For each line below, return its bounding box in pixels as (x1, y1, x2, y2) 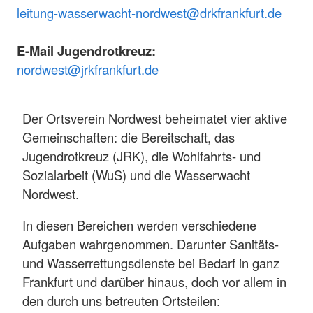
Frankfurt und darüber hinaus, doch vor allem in (22, 272, 286, 291)
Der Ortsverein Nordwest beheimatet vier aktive (22, 108, 287, 127)
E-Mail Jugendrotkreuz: (17, 41, 156, 61)
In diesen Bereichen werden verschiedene (22, 216, 256, 235)
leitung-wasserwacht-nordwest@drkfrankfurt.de (17, 3, 282, 22)
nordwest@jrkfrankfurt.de (17, 60, 159, 79)
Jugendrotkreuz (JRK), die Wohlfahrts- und (22, 146, 261, 165)
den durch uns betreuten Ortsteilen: (22, 291, 220, 310)
